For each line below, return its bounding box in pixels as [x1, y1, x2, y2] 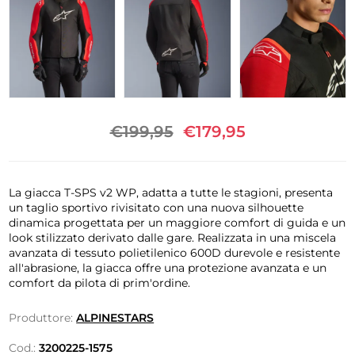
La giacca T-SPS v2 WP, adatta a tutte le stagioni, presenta [9, 185, 334, 200]
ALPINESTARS [76, 311, 155, 326]
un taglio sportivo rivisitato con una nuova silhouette [9, 200, 304, 216]
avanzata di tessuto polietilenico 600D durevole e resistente [9, 246, 341, 261]
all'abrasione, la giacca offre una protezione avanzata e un [9, 261, 327, 276]
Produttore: [9, 311, 74, 326]
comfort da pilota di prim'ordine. [9, 276, 191, 291]
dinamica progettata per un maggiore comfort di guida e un [9, 216, 346, 231]
